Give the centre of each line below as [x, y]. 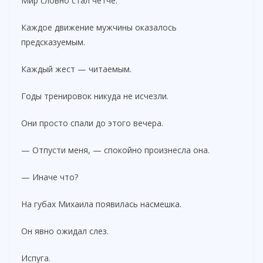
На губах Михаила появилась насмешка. [101, 204]
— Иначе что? [50, 177]
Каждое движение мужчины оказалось [99, 27]
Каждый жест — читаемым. [76, 69]
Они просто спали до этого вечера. [92, 123]
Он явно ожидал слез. [65, 231]
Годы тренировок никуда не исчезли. [95, 96]
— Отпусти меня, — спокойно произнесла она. [115, 150]
